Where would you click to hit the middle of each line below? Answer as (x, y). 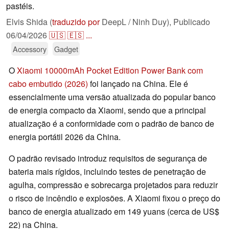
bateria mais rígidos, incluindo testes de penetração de (107, 172)
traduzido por (76, 22)
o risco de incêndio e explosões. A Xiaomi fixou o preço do (114, 198)
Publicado (192, 22)
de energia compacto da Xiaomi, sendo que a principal (107, 110)
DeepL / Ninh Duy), (136, 22)
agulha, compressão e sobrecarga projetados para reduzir (113, 185)
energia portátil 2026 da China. (65, 137)
